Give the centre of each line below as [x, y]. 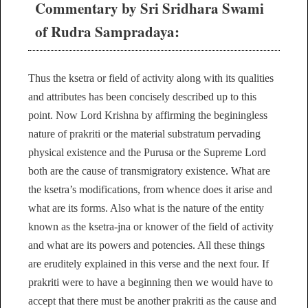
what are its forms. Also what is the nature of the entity [146, 208]
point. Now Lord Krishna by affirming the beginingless [148, 115]
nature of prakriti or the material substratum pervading [144, 133]
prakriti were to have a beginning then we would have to [151, 282]
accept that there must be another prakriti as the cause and [152, 300]
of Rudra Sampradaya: [107, 32]
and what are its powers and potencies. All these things [146, 245]
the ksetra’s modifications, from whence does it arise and [150, 189]
